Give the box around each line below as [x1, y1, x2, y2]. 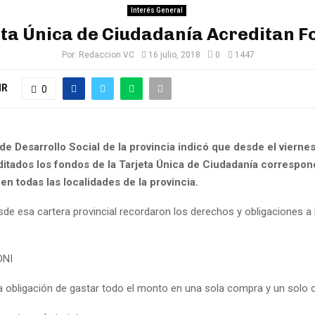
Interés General [130, 6, 183, 14]
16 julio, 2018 [148, 50, 200, 60]
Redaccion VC [78, 50, 134, 60]
